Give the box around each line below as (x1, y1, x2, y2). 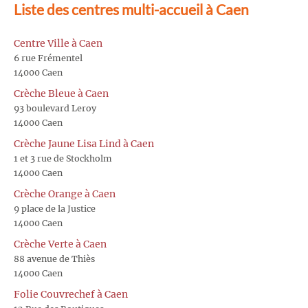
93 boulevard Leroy (14, 102, 96, 113)
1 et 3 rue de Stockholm (14, 153, 112, 164)
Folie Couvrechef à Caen (14, 287, 128, 300)
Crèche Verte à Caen (14, 237, 107, 250)
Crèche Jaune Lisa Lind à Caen (14, 137, 154, 150)
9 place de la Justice (14, 203, 96, 214)
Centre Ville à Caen (14, 36, 102, 49)
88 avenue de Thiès (14, 253, 95, 264)
